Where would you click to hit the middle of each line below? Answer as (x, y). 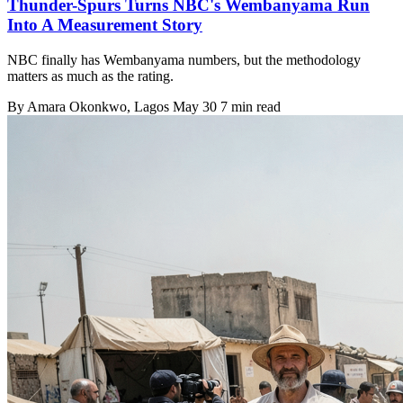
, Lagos (150, 107)
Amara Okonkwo (77, 107)
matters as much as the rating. (90, 76)
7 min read (251, 107)
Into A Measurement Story (105, 25)
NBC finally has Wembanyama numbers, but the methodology (184, 60)
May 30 (195, 107)
